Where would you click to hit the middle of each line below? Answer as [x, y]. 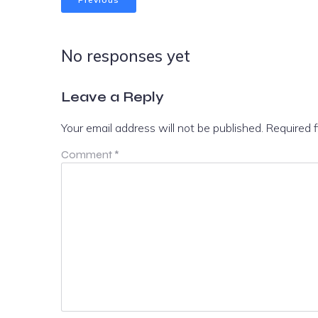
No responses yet [126, 55]
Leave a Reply [113, 97]
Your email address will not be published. [162, 127]
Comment [88, 154]
